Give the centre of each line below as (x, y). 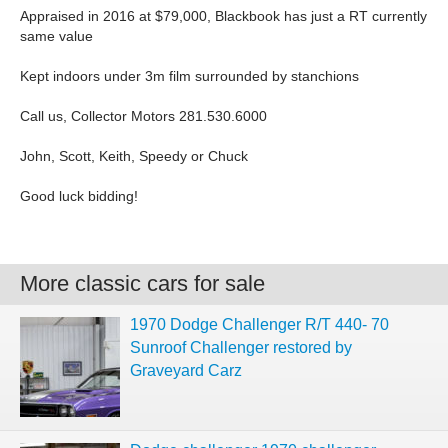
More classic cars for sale (142, 283)
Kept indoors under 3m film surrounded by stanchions (189, 76)
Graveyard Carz (186, 370)
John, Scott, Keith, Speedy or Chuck (134, 156)
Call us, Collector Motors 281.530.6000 (143, 116)
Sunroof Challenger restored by (241, 347)
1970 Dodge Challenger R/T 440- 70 (259, 324)
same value (56, 36)
